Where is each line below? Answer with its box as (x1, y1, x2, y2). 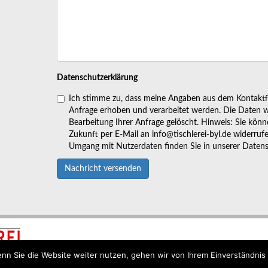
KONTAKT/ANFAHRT (141, 242, 220, 251)
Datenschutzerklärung (57, 74, 138, 83)
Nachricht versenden (65, 165, 141, 173)
